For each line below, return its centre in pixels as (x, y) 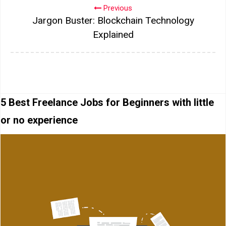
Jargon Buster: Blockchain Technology (113, 20)
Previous (117, 8)
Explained (113, 34)
